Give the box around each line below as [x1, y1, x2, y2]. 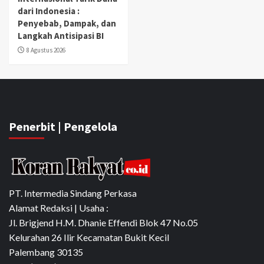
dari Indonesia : [18, 5, 80, 17]
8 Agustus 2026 [27, 46, 65, 55]
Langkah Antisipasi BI [18, 30, 104, 42]
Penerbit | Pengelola [9, 119, 117, 134]
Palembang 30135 [9, 246, 83, 258]
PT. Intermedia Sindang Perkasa [9, 187, 137, 199]
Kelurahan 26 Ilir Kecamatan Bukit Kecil [9, 232, 169, 243]
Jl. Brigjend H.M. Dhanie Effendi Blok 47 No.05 [9, 217, 198, 229]
